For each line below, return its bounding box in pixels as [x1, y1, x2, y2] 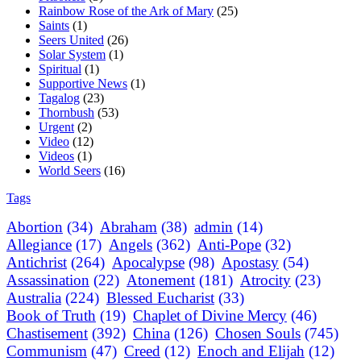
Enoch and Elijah [197, 342, 305, 359]
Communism [6, 342, 87, 359]
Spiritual [39, 61, 81, 76]
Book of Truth [6, 306, 96, 324]
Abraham [100, 218, 157, 235]
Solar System [39, 47, 106, 61]
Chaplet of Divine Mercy [133, 306, 287, 324]
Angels [109, 235, 152, 253]
